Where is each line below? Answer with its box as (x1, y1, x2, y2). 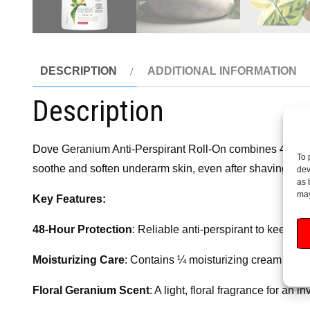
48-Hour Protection (33, 223, 132, 235)
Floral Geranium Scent (33, 284, 149, 296)
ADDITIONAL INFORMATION (147, 64, 297, 77)
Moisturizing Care (33, 253, 125, 266)
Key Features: (33, 192, 106, 205)
